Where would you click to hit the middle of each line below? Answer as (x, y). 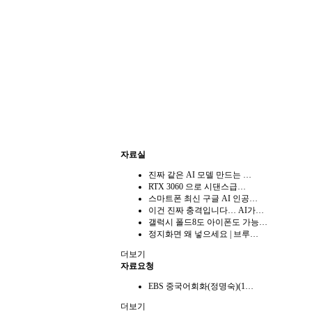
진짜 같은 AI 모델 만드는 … (200, 175)
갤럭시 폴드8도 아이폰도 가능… (208, 223)
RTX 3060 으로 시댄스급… (197, 187)
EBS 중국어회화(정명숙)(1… (201, 287)
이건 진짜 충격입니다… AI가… (206, 211)
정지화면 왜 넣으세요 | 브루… (203, 234)
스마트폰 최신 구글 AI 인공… (203, 199)
